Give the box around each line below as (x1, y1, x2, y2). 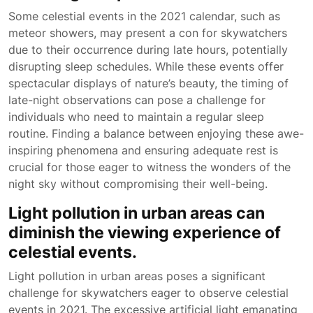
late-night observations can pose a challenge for (8, 93, 265, 107)
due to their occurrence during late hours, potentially (8, 43, 288, 57)
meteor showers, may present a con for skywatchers (8, 26, 287, 40)
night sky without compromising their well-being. (8, 177, 268, 191)
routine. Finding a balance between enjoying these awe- (8, 126, 304, 140)
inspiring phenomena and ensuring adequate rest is (8, 143, 278, 157)
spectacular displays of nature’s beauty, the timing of (8, 76, 289, 90)
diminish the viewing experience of (8, 222, 281, 242)
